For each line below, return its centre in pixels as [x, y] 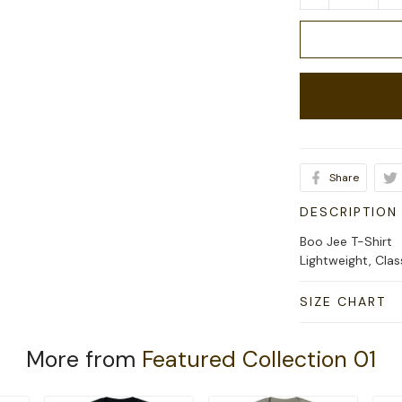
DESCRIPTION [349, 212]
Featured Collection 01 [259, 360]
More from [84, 360]
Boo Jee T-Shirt [346, 242]
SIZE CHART [343, 302]
